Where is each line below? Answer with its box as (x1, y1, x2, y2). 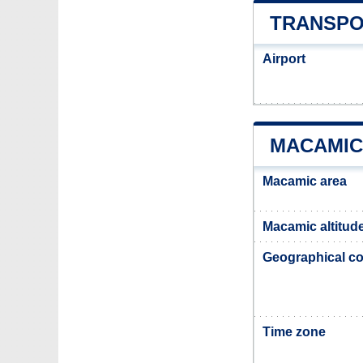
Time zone (263, 325, 326, 339)
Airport (263, 52, 305, 66)
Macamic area (263, 174, 347, 188)
